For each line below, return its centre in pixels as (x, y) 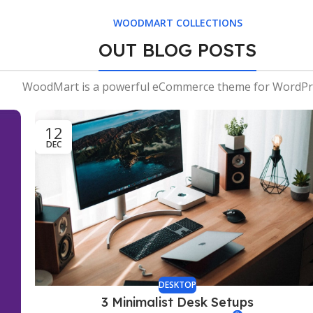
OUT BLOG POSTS (177, 50)
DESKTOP (177, 285)
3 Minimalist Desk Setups (177, 303)
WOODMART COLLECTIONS (177, 23)
